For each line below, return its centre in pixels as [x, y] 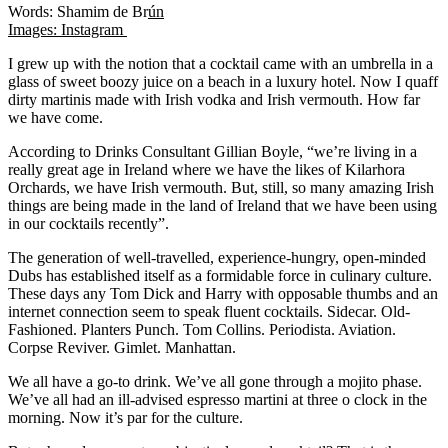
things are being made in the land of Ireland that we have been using [222, 205]
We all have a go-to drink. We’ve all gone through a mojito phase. [215, 381]
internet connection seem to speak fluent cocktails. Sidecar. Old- [209, 311]
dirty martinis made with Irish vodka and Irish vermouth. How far [214, 99]
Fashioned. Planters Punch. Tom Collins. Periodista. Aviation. [202, 329]
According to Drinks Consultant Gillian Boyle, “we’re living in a [212, 151]
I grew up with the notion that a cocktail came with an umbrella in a [220, 63]
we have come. [55, 117]
